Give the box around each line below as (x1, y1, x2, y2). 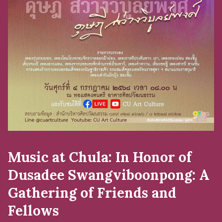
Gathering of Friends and (8, 184, 176, 202)
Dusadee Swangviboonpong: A (8, 166, 210, 184)
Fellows (8, 202, 59, 220)
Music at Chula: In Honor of (8, 148, 192, 166)
